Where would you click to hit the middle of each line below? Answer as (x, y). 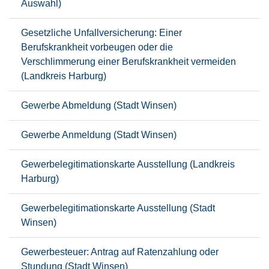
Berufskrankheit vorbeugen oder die (97, 47)
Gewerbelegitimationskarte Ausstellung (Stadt (118, 208)
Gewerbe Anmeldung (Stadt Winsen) (99, 135)
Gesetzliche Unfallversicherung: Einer (101, 33)
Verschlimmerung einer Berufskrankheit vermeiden (128, 62)
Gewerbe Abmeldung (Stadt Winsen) (99, 105)
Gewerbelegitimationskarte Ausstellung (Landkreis (128, 164)
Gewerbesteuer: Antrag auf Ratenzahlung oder (120, 252)
